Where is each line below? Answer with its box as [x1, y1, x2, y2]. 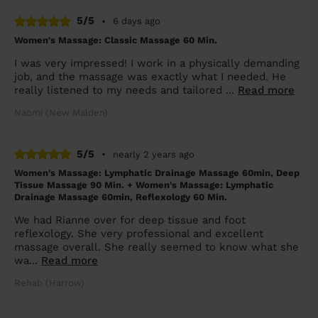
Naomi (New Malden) [14, 106, 108, 118]
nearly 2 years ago [113, 148, 194, 160]
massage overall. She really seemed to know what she [14, 241, 299, 254]
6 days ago [113, 16, 160, 27]
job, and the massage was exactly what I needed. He [14, 70, 286, 83]
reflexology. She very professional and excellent [14, 227, 263, 241]
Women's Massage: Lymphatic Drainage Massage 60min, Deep [14, 168, 300, 179]
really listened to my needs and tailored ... [14, 83, 238, 97]
